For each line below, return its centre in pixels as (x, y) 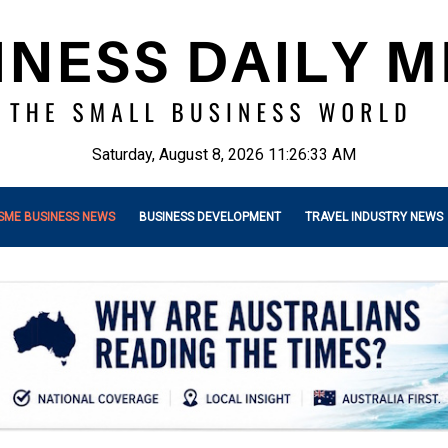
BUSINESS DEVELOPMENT (210, 217)
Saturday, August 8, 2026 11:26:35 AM (224, 154)
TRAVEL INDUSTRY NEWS (374, 217)
